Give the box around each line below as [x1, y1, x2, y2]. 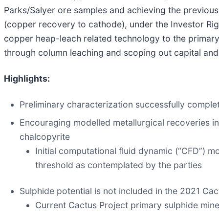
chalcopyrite [20, 131, 70, 142]
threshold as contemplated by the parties [35, 159, 202, 170]
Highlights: [4, 73, 50, 84]
